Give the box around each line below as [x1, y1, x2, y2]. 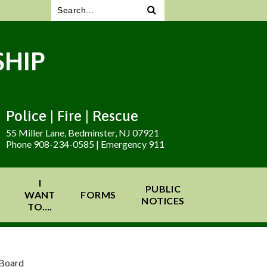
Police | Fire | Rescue [6, 107, 138, 124]
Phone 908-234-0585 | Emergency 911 [6, 138, 164, 150]
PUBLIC [145, 183, 181, 194]
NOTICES [141, 195, 185, 206]
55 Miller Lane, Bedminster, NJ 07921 [6, 127, 159, 138]
